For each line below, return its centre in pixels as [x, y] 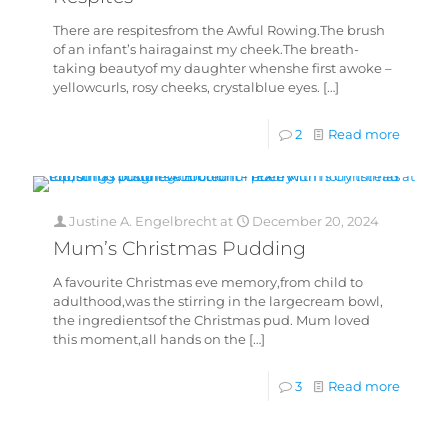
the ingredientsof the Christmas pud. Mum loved [211, 320]
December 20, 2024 [315, 221]
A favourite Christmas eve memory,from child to [208, 282]
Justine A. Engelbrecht [143, 221]
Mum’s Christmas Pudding [179, 248]
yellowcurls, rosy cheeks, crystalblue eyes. [186, 87]
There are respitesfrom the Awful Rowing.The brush [219, 30]
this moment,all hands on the [149, 339]
